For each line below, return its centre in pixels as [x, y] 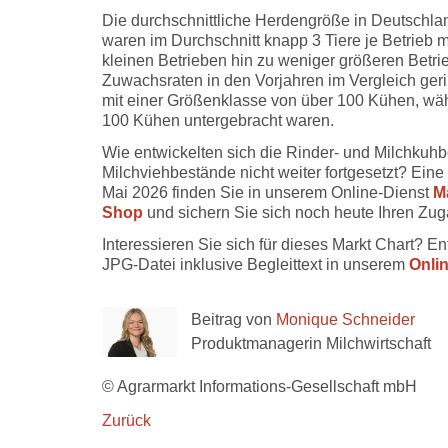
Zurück [126, 420]
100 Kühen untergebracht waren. [218, 120]
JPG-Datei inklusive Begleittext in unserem [255, 264]
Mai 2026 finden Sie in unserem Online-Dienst [267, 192]
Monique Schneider [345, 319]
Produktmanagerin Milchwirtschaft [311, 343]
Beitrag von [233, 319]
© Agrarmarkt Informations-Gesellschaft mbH [259, 386]
